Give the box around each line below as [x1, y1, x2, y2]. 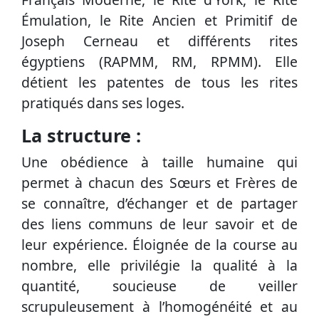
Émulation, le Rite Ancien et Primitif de [21, 11, 298, 31]
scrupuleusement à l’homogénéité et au [21, 297, 298, 317]
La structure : [21, 123, 141, 148]
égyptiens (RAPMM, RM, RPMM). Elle [21, 52, 298, 72]
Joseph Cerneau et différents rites [21, 31, 298, 51]
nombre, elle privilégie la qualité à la [21, 256, 298, 276]
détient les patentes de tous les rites [21, 73, 298, 93]
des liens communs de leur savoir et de [21, 214, 298, 234]
